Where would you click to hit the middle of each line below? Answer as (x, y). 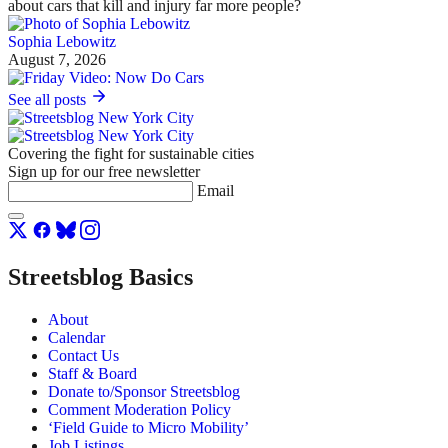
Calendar (76, 337)
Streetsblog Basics (100, 276)
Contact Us (83, 355)
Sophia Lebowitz (62, 41)
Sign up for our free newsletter (104, 171)
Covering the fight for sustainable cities (131, 153)
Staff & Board (92, 373)
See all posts (49, 99)
